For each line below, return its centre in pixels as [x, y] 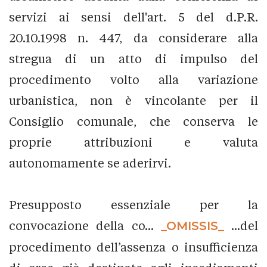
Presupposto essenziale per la [133, 204]
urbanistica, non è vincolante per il [133, 100]
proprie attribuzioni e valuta [133, 142]
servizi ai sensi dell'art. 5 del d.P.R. [133, 17]
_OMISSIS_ [192, 226]
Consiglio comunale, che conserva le [133, 121]
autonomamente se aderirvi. [90, 163]
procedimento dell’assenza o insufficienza [133, 247]
